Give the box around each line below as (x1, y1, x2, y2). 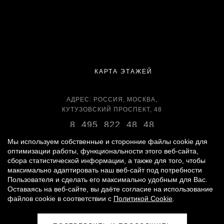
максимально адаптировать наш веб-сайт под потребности (7, 166, 202, 174)
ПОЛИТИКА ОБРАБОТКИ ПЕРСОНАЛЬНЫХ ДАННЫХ (41, 209, 179, 215)
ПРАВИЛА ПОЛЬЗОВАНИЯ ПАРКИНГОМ (102, 216, 206, 223)
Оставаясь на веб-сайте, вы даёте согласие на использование (7, 185, 213, 193)
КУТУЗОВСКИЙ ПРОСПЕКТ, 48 (62, 106, 162, 113)
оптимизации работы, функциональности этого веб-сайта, (7, 147, 198, 155)
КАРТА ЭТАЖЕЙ (91, 68, 152, 75)
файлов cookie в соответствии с (7, 194, 113, 202)
